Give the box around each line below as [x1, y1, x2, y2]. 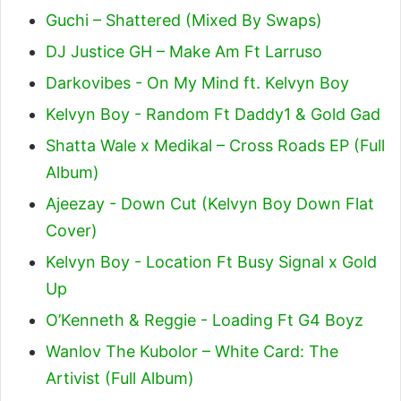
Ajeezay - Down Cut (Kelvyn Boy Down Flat [46, 193, 374, 213]
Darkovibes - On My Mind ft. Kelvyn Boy [46, 73, 349, 92]
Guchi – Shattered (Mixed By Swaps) [46, 10, 322, 30]
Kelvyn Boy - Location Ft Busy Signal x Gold [46, 252, 377, 271]
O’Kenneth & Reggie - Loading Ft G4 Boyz [46, 310, 363, 329]
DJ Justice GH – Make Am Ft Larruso [46, 41, 322, 61]
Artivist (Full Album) [46, 368, 194, 388]
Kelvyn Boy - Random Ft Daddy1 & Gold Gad [46, 104, 380, 124]
